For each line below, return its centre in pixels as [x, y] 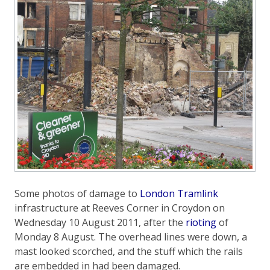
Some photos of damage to [77, 194]
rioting [201, 223]
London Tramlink [179, 194]
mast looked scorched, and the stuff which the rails [129, 252]
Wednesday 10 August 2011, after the [100, 223]
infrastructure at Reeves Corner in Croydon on [120, 208]
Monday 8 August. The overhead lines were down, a [131, 237]
